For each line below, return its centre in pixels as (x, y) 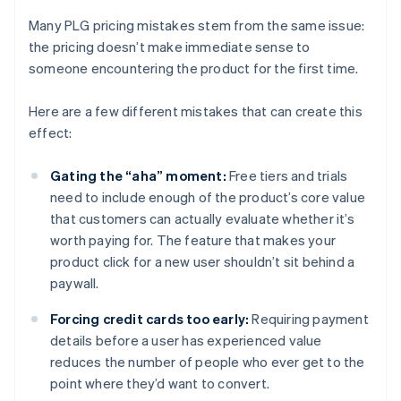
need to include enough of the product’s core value (208, 197)
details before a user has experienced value (186, 341)
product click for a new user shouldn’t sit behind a (203, 262)
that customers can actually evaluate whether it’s (202, 219)
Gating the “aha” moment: (138, 176)
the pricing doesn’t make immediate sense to (170, 47)
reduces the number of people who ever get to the (208, 362)
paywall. (75, 283)
